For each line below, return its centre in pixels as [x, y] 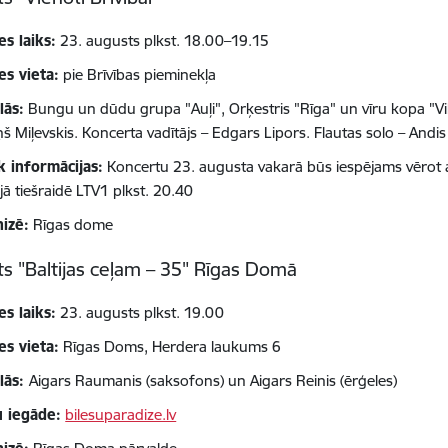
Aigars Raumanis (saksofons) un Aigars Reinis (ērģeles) [213, 381]
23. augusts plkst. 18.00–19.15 [163, 41]
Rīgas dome [71, 225]
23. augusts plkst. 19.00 [140, 313]
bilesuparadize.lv [121, 415]
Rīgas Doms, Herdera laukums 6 [172, 347]
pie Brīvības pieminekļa [138, 75]
